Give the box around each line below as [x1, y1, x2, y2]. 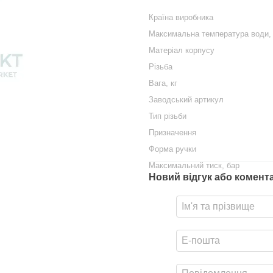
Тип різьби [149, 112, 186, 121]
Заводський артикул [149, 95, 224, 104]
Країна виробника [149, 13, 213, 22]
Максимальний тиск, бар [149, 161, 239, 170]
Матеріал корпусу [149, 46, 214, 55]
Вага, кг [149, 79, 177, 88]
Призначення [149, 128, 196, 137]
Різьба [149, 62, 172, 71]
